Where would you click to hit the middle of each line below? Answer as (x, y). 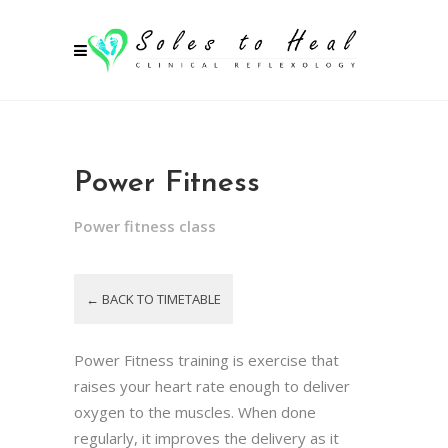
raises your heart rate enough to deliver (212, 386)
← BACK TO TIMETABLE (153, 299)
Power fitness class (145, 226)
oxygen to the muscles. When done (195, 412)
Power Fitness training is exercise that (206, 360)
